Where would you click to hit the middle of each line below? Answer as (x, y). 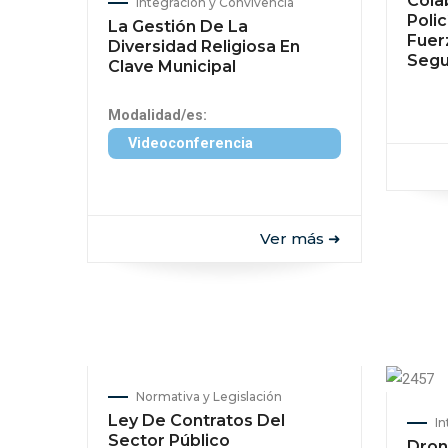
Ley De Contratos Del (196, 420)
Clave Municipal (172, 66)
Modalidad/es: (157, 115)
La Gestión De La (178, 26)
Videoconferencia (190, 143)
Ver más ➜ (300, 238)
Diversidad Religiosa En (204, 46)
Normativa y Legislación (209, 396)
